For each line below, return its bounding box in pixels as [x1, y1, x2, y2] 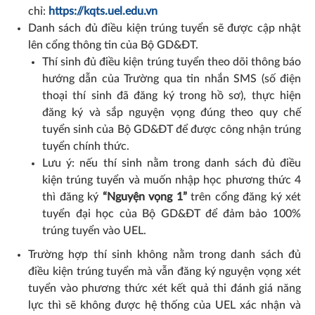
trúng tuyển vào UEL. [42, 225, 146, 236]
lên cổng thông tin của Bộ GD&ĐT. [28, 39, 198, 51]
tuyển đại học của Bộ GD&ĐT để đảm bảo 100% [42, 208, 301, 219]
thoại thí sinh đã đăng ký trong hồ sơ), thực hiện [42, 90, 301, 101]
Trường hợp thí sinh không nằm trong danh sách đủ [28, 249, 301, 260]
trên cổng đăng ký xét [186, 191, 301, 202]
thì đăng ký [42, 191, 103, 202]
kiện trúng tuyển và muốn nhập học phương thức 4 [42, 174, 301, 186]
